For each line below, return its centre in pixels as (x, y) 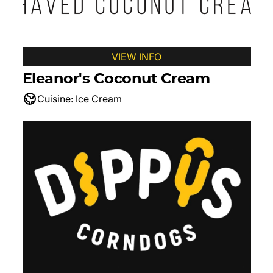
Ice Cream (98, 99)
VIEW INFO (136, 57)
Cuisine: (55, 99)
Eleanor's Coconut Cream (116, 78)
